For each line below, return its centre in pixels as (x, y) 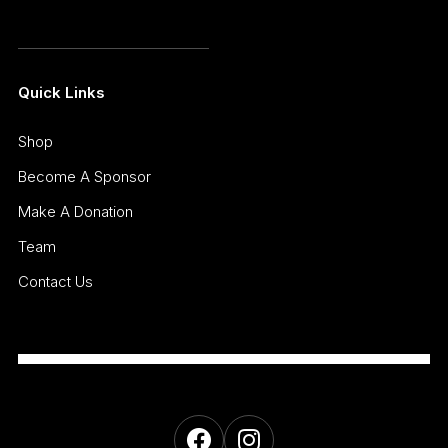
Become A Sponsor (84, 177)
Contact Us (55, 282)
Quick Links (61, 93)
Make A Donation (75, 212)
